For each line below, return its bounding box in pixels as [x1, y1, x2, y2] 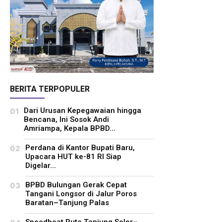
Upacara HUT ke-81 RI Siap [25, 152, 121, 161]
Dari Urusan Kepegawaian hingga [24, 106, 141, 115]
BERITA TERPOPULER [10, 84, 90, 94]
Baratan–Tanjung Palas [25, 198, 109, 207]
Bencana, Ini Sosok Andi [24, 114, 109, 124]
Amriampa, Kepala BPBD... [24, 123, 115, 133]
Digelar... [25, 161, 56, 170]
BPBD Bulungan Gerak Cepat [25, 180, 127, 189]
